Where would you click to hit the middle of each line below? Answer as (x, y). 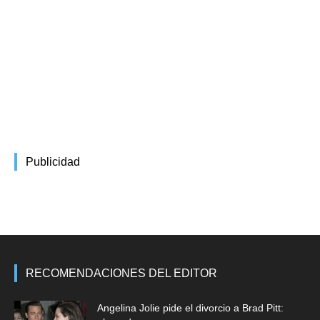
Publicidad (53, 162)
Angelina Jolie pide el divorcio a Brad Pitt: (190, 308)
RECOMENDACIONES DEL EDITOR (121, 274)
